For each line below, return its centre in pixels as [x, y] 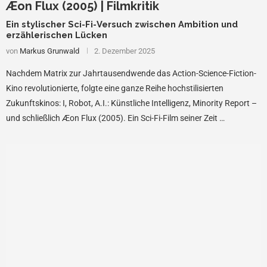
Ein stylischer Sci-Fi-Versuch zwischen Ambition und [122, 24]
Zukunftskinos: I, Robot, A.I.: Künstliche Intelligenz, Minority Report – [131, 103]
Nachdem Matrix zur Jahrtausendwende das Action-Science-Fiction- [131, 74]
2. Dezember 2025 [125, 51]
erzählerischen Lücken [57, 35]
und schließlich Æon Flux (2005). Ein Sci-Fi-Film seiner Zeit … [115, 118]
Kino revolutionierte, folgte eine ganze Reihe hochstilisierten [115, 89]
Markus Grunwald [49, 51]
